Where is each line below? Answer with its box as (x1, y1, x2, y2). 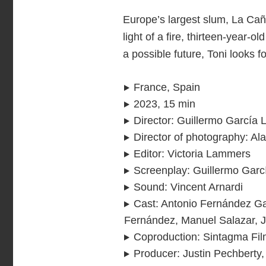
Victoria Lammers (167, 147, 251, 160)
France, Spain (134, 81, 200, 93)
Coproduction (134, 230, 197, 243)
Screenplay (134, 164, 187, 176)
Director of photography (134, 131, 245, 143)
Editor (134, 147, 161, 160)
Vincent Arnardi (170, 180, 243, 193)
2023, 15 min (134, 97, 195, 110)
